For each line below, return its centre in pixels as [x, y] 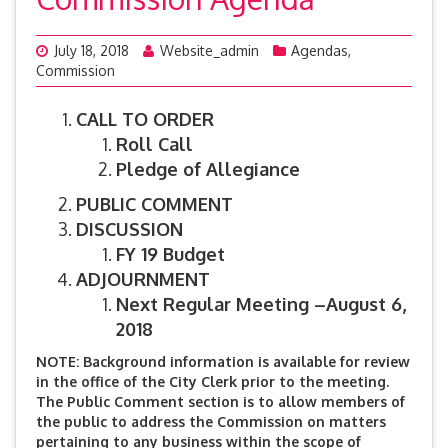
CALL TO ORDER [145, 119]
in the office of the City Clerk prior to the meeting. [212, 381]
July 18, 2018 [91, 50]
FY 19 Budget [170, 254]
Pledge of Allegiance [208, 169]
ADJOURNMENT [143, 279]
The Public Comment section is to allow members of [220, 401]
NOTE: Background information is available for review [223, 361]
